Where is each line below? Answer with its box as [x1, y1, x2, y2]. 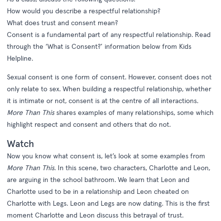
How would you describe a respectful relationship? [7, 6, 160, 15]
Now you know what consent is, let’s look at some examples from [7, 151, 205, 160]
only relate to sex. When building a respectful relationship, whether [7, 84, 211, 93]
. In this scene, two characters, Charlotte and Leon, [54, 163, 210, 172]
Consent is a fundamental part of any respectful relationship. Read [7, 30, 211, 39]
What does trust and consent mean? [7, 18, 118, 27]
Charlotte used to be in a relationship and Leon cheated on [7, 187, 189, 196]
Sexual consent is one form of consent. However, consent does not [7, 73, 212, 81]
